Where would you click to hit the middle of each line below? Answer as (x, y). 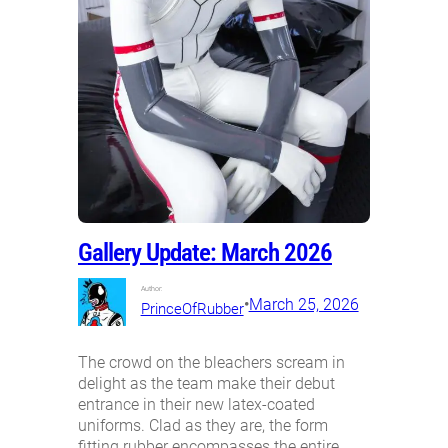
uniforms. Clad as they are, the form (203, 425)
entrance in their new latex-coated (196, 404)
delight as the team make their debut (206, 383)
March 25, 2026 (303, 305)
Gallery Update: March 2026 (205, 252)
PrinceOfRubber (192, 308)
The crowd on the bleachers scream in (211, 362)
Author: (151, 288)
